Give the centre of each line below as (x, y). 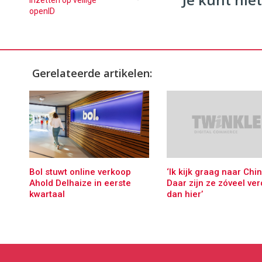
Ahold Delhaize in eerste (80, 183)
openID (42, 11)
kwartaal (47, 194)
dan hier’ (185, 194)
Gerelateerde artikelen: (92, 73)
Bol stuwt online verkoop (80, 172)
